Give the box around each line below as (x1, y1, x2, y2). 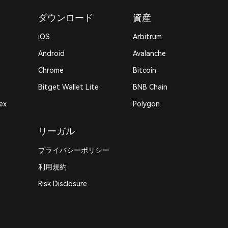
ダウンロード (38, 12, 94, 23)
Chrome (38, 66, 64, 74)
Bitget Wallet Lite (38, 83, 99, 91)
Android (38, 49, 65, 58)
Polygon (132, 100, 160, 108)
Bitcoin (132, 66, 156, 74)
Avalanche (132, 49, 166, 58)
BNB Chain (132, 83, 167, 91)
